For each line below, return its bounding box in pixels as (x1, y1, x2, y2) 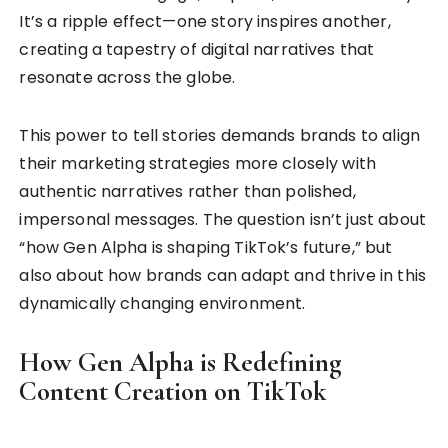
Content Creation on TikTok (19, 374, 328, 408)
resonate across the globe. (19, 65, 236, 89)
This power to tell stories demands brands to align (19, 123, 420, 147)
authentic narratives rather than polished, (19, 179, 356, 203)
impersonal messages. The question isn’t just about (19, 207, 426, 231)
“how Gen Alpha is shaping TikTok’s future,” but (19, 235, 393, 259)
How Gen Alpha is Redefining (19, 345, 343, 379)
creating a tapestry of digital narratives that (19, 37, 375, 61)
